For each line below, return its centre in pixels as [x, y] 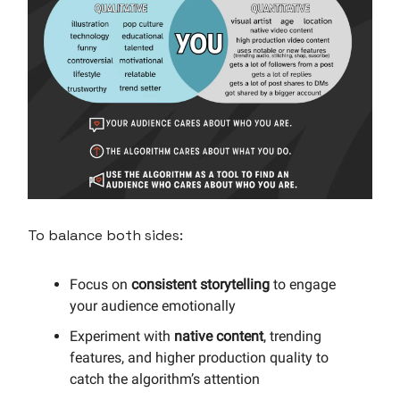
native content [219, 336]
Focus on [100, 284]
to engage [303, 284]
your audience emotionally [153, 305]
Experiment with [122, 336]
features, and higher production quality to [199, 357]
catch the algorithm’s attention [165, 379]
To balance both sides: [105, 235]
